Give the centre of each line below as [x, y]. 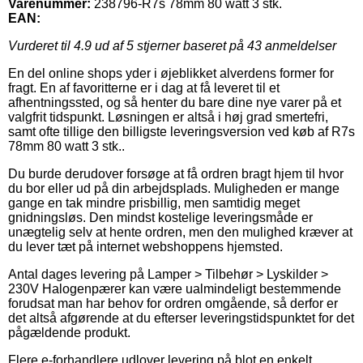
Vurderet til [41, 45]
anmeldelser [299, 45]
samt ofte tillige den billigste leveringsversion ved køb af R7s [181, 131]
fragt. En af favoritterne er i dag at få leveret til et [144, 88]
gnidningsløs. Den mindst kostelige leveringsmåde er [160, 217]
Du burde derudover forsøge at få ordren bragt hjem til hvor [176, 173]
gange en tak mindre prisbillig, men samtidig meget [154, 203]
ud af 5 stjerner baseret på [169, 45]
